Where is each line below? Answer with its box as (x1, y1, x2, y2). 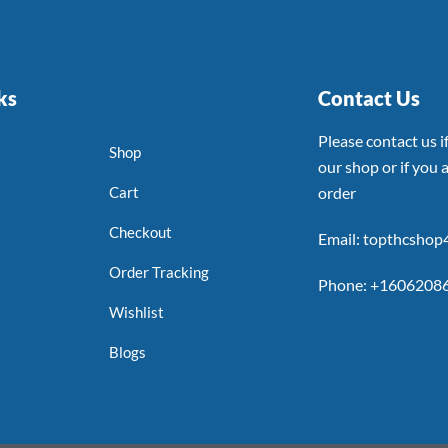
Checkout (109, 223, 173, 242)
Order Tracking (109, 263, 210, 282)
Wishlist (109, 303, 165, 322)
